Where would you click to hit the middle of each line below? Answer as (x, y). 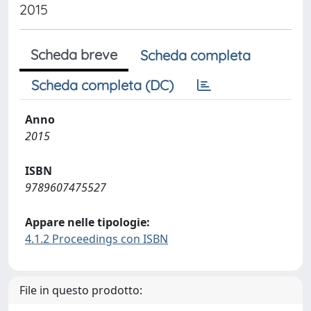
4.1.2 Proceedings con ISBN (96, 239)
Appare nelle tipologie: (87, 222)
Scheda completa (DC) (102, 85)
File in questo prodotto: (81, 290)
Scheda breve (74, 54)
